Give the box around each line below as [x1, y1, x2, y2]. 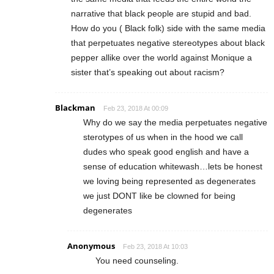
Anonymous [67, 240, 115, 252]
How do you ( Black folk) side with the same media [71, 23, 265, 34]
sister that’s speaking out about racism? [71, 67, 224, 78]
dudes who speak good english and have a [83, 147, 249, 157]
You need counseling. [95, 256, 179, 266]
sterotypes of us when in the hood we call [83, 132, 243, 143]
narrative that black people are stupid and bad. [71, 9, 251, 19]
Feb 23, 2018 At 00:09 [103, 105, 168, 113]
